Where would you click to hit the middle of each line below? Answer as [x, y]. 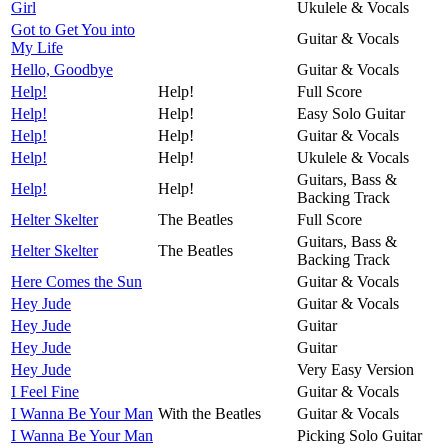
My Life [37, 47]
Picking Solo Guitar [359, 435]
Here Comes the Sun [76, 281]
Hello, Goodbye [62, 69]
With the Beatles [209, 413]
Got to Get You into [73, 29]
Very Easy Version [355, 369]
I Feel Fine [45, 391]
